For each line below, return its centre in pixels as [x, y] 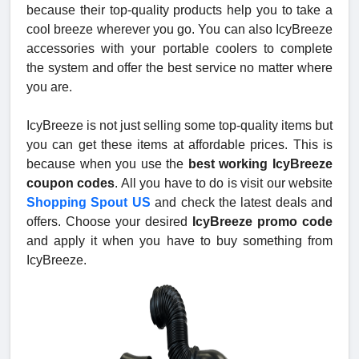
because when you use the [107, 163]
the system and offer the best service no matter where [179, 67]
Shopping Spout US [89, 202]
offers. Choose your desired [109, 221]
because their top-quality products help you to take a [179, 10]
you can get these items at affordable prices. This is [179, 144]
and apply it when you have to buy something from [179, 240]
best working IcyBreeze [260, 163]
